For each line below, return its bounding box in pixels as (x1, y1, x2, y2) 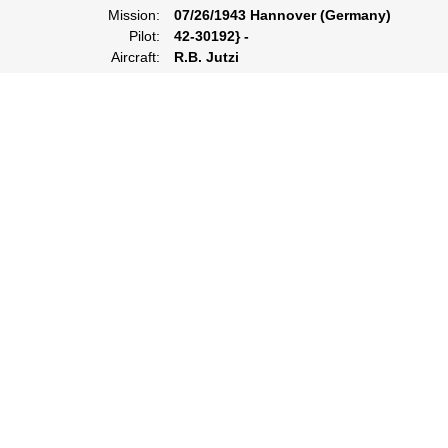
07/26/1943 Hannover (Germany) (174, 7, 391, 23)
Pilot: (129, 28, 160, 44)
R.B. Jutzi (174, 49, 239, 65)
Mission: (108, 7, 160, 23)
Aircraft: (111, 49, 160, 65)
